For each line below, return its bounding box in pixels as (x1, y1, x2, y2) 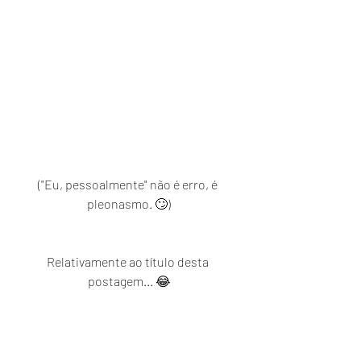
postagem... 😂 (87, 273, 171, 289)
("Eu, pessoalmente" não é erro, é (38, 176, 220, 193)
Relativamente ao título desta (47, 254, 211, 270)
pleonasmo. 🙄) (87, 196, 171, 212)
